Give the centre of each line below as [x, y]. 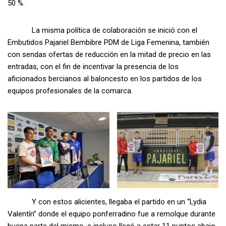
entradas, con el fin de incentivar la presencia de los [93, 67]
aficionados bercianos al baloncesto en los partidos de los [105, 79]
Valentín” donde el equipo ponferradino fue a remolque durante [111, 214]
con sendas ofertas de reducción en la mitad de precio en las [109, 55]
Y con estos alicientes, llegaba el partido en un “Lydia [107, 202]
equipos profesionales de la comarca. [70, 91]
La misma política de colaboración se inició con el [102, 31]
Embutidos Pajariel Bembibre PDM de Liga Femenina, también [108, 43]
